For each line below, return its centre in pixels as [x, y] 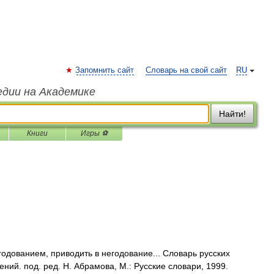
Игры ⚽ [94, 133]
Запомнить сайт [105, 70]
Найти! [232, 114]
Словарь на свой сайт [186, 70]
